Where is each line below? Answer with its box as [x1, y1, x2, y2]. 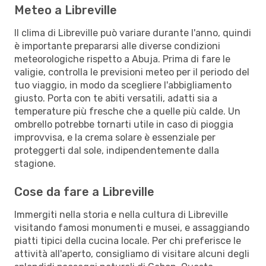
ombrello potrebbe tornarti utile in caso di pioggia [14, 118, 233, 130]
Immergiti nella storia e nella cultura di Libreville [14, 208, 228, 220]
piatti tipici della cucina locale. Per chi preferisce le [14, 235, 241, 246]
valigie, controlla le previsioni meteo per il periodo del [14, 66, 249, 78]
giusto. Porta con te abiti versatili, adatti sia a [14, 92, 217, 104]
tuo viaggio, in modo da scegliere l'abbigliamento [14, 79, 232, 91]
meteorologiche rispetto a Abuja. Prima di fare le [14, 53, 230, 65]
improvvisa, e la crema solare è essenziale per [14, 131, 216, 143]
